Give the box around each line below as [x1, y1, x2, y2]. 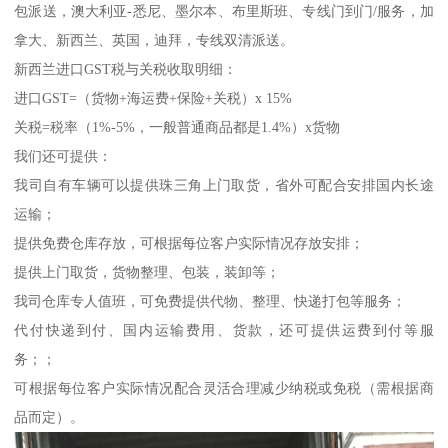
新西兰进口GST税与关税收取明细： [14, 60, 238, 77]
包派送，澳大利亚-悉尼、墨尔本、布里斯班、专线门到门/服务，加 [14, 2, 434, 19]
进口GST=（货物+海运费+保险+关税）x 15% [14, 89, 293, 106]
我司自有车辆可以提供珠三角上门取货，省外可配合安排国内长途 [14, 176, 434, 193]
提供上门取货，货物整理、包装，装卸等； [14, 263, 281, 280]
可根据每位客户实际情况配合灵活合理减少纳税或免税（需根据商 [14, 379, 434, 396]
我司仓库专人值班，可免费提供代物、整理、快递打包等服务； [14, 292, 407, 309]
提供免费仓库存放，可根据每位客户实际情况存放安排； [14, 234, 365, 251]
